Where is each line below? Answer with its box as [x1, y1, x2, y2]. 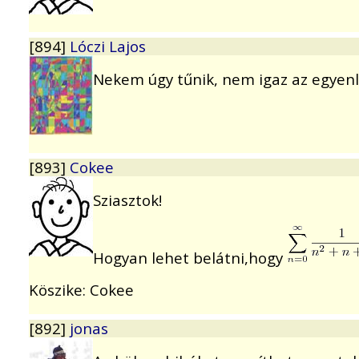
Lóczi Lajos [70, 36, 146, 57]
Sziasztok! [93, 189, 162, 210]
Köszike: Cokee [29, 280, 134, 301]
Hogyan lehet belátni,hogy [93, 247, 287, 268]
